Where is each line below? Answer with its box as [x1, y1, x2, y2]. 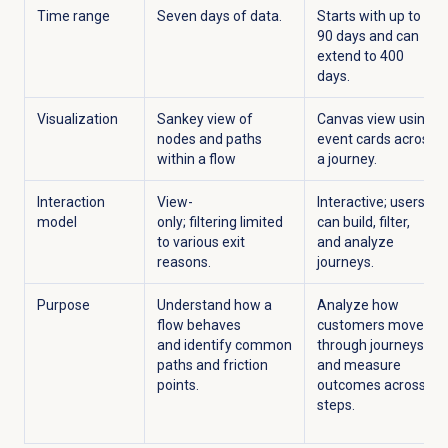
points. [156, 377, 199, 394]
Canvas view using [316, 111, 433, 128]
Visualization [36, 111, 118, 128]
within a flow [156, 151, 236, 168]
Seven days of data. [156, 8, 282, 25]
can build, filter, [316, 214, 410, 231]
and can [365, 28, 419, 45]
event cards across [316, 131, 436, 148]
